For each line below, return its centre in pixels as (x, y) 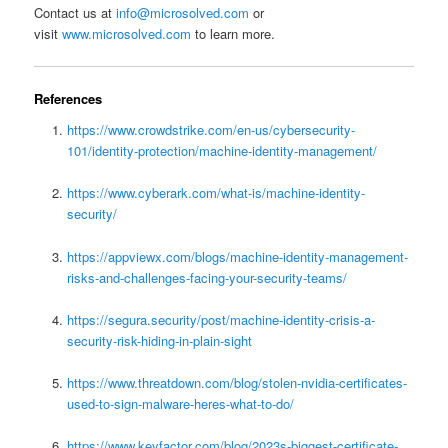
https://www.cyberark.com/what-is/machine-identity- (215, 193)
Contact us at (75, 13)
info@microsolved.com (183, 13)
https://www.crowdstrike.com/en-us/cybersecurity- (210, 130)
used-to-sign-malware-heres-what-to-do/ (180, 403)
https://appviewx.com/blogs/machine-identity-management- (237, 256)
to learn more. (233, 34)
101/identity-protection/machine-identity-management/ (221, 151)
